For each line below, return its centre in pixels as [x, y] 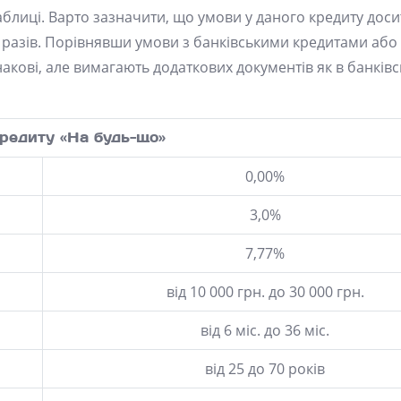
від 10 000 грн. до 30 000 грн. [265, 292]
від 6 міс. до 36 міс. [265, 330]
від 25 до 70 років [265, 369]
